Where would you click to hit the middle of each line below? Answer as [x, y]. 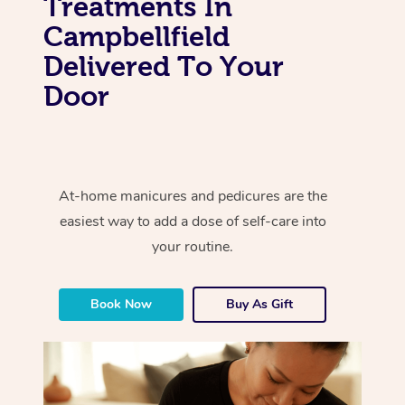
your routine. [193, 246]
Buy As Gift [260, 304]
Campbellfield [137, 36]
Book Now [122, 304]
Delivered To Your [164, 66]
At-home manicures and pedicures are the [193, 196]
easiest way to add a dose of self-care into [193, 221]
